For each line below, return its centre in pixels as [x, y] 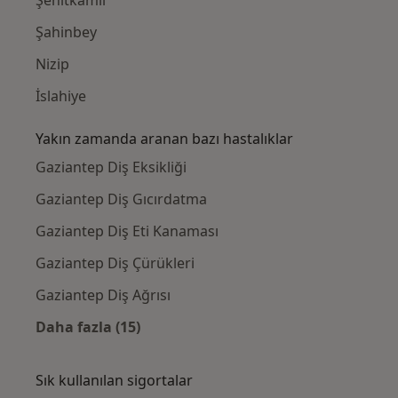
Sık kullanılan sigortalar [114, 380]
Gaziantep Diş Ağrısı [103, 295]
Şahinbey [66, 32]
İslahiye [61, 96]
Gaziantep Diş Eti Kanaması [127, 231]
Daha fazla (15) [88, 326]
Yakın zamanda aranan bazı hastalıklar [164, 138]
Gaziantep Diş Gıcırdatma [121, 199]
